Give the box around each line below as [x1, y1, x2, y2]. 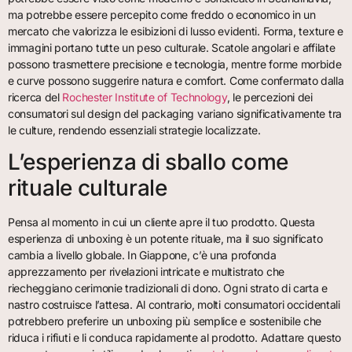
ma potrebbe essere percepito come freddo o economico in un [8, 7, 316, 21]
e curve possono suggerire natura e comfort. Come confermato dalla [8, 73, 344, 87]
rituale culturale [8, 174, 167, 201]
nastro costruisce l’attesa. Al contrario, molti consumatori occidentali [8, 297, 340, 311]
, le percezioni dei [226, 90, 313, 104]
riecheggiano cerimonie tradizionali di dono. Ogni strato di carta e [8, 280, 328, 295]
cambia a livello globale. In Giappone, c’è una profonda [8, 247, 277, 262]
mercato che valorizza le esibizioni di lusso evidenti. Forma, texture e [8, 24, 343, 38]
